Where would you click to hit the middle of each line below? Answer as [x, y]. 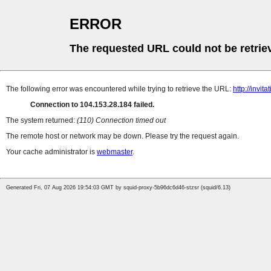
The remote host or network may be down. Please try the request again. [122, 136]
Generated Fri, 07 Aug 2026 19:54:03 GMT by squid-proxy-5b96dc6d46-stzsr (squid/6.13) [118, 188]
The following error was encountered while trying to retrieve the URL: [119, 89]
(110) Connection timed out [121, 121]
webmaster [115, 152]
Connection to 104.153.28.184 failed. [92, 105]
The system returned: [41, 121]
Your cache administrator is [51, 152]
